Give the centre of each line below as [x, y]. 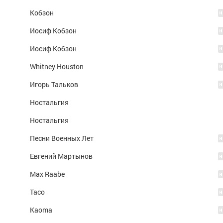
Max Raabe [47, 174]
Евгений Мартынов [61, 156]
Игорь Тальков [54, 84]
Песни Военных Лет [62, 138]
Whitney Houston [57, 66]
